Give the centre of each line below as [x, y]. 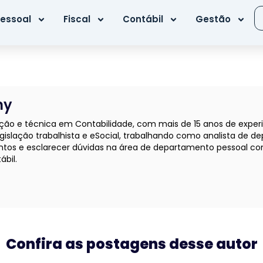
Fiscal [77, 19]
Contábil [143, 19]
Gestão [213, 19]
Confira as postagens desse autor [131, 244]
